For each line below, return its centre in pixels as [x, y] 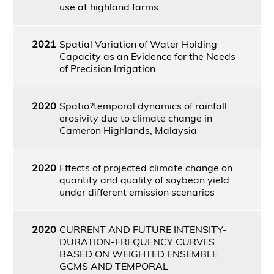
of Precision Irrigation [107, 68]
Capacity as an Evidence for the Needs [147, 56]
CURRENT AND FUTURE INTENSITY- [143, 229]
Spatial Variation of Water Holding [138, 44]
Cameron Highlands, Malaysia [128, 130]
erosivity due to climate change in [135, 118]
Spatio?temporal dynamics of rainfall [143, 106]
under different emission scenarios [137, 192]
